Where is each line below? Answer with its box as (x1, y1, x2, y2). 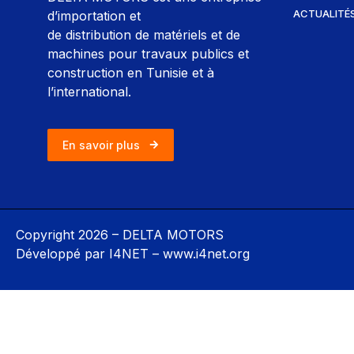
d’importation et (47, 8, 141, 24)
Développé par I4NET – (16, 245, 163, 262)
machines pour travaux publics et (47, 46, 249, 62)
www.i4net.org (163, 245, 250, 262)
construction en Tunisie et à (47, 65, 214, 81)
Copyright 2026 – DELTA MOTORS (16, 226, 224, 243)
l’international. (47, 84, 131, 100)
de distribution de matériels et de (47, 27, 240, 43)
